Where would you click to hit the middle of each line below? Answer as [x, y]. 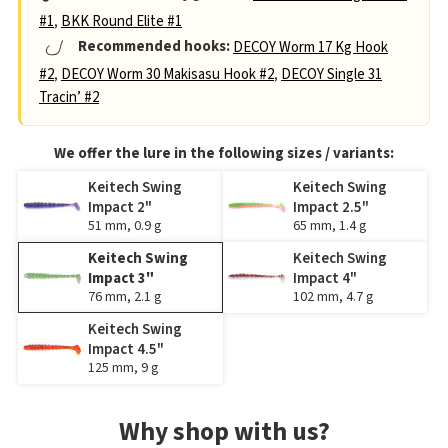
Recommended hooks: [152, 47]
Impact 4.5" [126, 349]
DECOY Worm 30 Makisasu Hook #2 [167, 74]
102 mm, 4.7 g [332, 296]
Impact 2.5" [330, 207]
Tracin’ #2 [69, 97]
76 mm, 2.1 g [124, 296]
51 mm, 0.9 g [124, 225]
